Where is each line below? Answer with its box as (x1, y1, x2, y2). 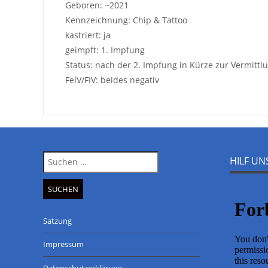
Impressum (43, 239, 84, 250)
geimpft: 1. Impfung (65, 44, 145, 56)
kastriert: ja (65, 29, 111, 41)
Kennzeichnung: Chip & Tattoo (65, 14, 187, 26)
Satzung (43, 215, 72, 226)
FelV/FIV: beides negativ (65, 74, 159, 86)
